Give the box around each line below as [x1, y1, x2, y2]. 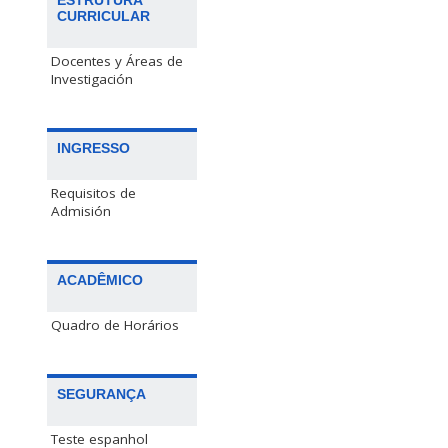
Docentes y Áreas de [51, 52, 183, 71]
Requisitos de [51, 184, 136, 203]
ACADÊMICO [57, 272, 143, 289]
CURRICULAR [57, 8, 150, 25]
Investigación [51, 70, 133, 89]
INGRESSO [57, 140, 130, 157]
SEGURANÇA [57, 386, 146, 403]
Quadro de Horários [51, 316, 179, 335]
